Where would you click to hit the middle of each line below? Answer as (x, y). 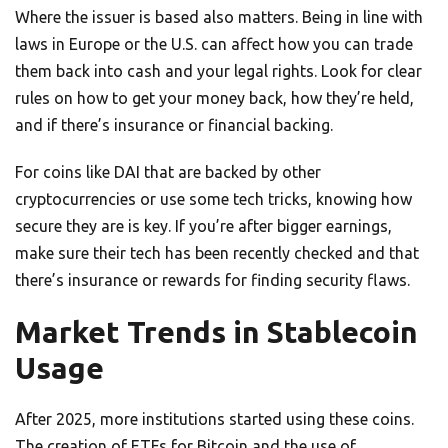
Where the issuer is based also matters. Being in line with (219, 17)
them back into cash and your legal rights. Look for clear (218, 71)
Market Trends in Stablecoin (216, 332)
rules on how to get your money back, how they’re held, (214, 98)
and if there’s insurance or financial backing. (174, 125)
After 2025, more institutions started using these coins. (214, 419)
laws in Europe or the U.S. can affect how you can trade (214, 44)
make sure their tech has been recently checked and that (217, 253)
